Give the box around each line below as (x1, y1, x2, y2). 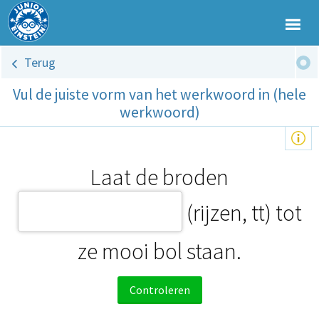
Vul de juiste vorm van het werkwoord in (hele (13, 85, 306, 104)
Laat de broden (90, 163, 229, 192)
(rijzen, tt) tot (186, 199, 302, 227)
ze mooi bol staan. (78, 237, 241, 266)
